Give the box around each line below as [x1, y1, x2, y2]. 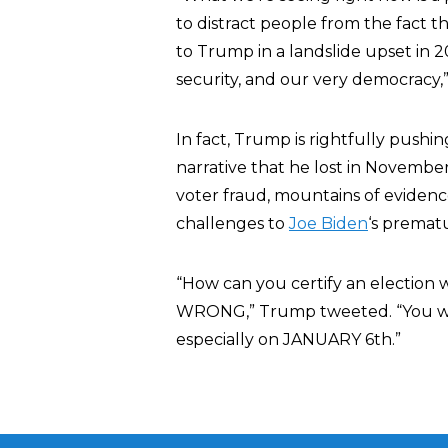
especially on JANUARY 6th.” [176, 330, 401, 349]
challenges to [176, 214, 289, 233]
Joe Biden [289, 214, 368, 233]
